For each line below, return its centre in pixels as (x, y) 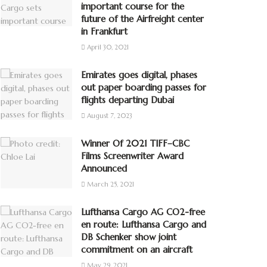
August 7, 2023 (109, 116)
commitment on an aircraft (137, 249)
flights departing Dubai (128, 100)
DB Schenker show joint (129, 237)
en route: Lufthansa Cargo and (144, 224)
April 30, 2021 (107, 47)
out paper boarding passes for (144, 87)
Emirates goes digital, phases (139, 75)
